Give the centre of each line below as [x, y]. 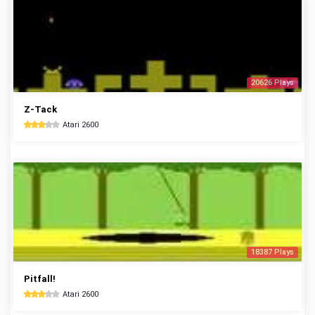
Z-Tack [40, 109]
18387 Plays [272, 252]
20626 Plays [272, 83]
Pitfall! [40, 279]
